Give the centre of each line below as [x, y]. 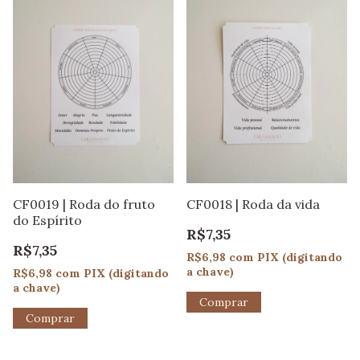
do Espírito [47, 221]
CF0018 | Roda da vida [253, 205]
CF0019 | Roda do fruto [84, 205]
